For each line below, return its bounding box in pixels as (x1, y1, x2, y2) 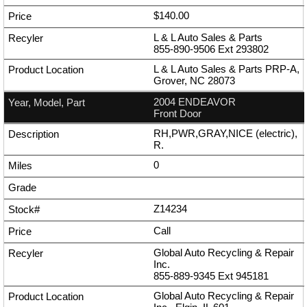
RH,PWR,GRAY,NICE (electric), (153, 127, 297, 140)
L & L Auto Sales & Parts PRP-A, (153, 63, 299, 75)
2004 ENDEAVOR (153, 96, 236, 108)
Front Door (153, 108, 201, 120)
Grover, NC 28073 (153, 75, 235, 87)
